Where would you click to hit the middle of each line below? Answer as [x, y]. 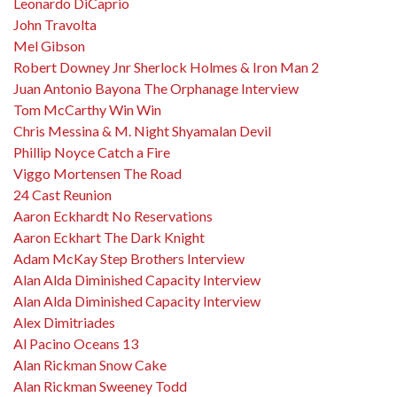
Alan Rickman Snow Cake [90, 365]
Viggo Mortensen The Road [97, 173]
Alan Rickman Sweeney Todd [100, 386]
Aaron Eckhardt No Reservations [113, 216]
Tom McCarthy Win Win [87, 109]
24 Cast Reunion [62, 195]
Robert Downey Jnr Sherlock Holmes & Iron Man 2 [166, 67]
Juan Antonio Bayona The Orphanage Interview [156, 88]
